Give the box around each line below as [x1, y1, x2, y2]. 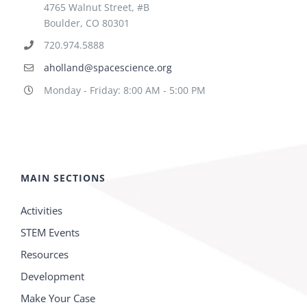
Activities [21, 203, 62, 217]
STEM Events [21, 225, 79, 239]
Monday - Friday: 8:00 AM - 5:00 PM [43, 84, 206, 97]
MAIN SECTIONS [21, 171, 106, 184]
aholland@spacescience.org [43, 61, 172, 75]
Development [21, 269, 84, 283]
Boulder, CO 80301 [43, 16, 130, 29]
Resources [21, 247, 69, 261]
